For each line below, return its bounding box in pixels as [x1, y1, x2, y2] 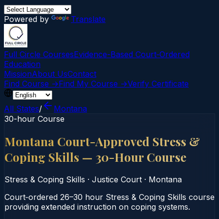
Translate [71, 14, 106, 24]
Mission [4, 69, 32, 79]
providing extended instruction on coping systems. [4, 201, 190, 212]
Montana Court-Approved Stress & [4, 133, 200, 149]
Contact [67, 69, 96, 79]
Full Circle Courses [4, 49, 74, 59]
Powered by [4, 14, 51, 24]
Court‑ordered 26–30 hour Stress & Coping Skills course [4, 192, 215, 202]
